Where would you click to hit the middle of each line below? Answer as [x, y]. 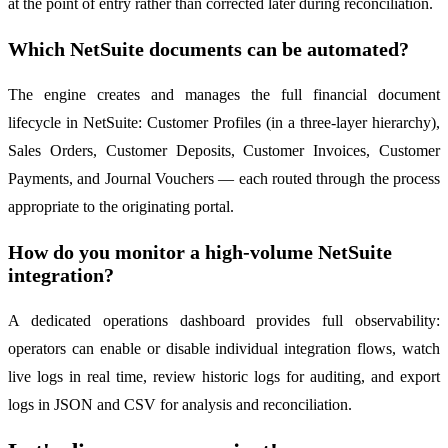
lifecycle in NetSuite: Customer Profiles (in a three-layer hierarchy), [224, 122]
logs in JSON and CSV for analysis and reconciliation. [180, 404]
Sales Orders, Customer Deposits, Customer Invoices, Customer [224, 150]
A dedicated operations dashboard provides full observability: [224, 320]
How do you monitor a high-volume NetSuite [200, 251]
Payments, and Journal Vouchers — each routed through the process [224, 178]
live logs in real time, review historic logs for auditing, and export [224, 376]
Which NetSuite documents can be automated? [208, 48]
